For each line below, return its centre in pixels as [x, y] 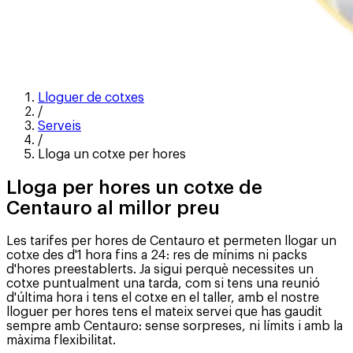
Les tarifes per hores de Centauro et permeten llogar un [171, 241]
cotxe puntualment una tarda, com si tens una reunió [163, 283]
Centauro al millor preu [113, 208]
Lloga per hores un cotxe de [134, 187]
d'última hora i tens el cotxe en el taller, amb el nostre [163, 297]
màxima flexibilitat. [61, 340]
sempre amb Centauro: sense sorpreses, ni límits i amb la [175, 326]
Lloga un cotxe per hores [112, 154]
